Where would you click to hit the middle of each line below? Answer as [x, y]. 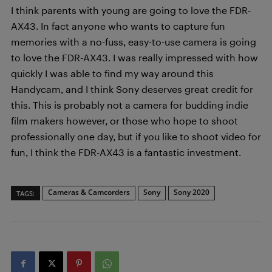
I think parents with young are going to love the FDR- [131, 10]
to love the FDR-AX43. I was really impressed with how [134, 58]
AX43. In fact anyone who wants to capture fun [118, 26]
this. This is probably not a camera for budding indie [130, 105]
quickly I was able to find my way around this [112, 73]
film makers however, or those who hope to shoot [124, 121]
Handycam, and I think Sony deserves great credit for [132, 89]
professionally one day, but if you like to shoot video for [136, 137]
